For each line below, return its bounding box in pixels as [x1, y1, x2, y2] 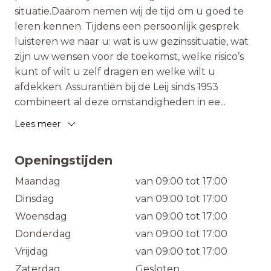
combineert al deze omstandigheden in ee [15, 96, 220, 108]
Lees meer [15, 119, 60, 129]
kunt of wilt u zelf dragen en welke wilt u [15, 66, 215, 77]
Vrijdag [15, 246, 48, 257]
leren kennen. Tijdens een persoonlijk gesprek [15, 21, 239, 32]
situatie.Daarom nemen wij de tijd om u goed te [15, 5, 244, 17]
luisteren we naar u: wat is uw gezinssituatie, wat [15, 36, 249, 47]
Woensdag [15, 211, 67, 222]
